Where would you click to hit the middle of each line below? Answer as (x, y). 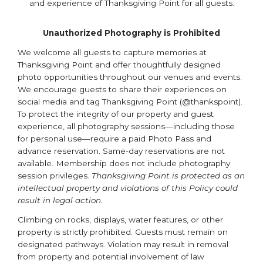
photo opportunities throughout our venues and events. (130, 77)
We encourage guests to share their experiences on (122, 89)
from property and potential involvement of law (111, 257)
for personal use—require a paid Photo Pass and (114, 139)
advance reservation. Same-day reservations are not (121, 151)
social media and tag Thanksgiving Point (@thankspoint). (130, 102)
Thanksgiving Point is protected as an (168, 176)
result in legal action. (60, 200)
